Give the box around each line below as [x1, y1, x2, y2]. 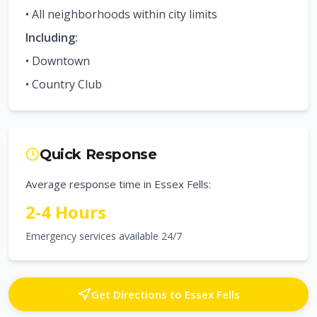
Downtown [32, 53, 90, 69]
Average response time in [25, 177, 154, 191]
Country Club [32, 76, 102, 92]
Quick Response [40, 146, 157, 163]
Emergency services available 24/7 [25, 229, 182, 243]
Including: [25, 30, 78, 45]
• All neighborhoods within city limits [25, 6, 217, 22]
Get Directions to [91, 287, 185, 301]
